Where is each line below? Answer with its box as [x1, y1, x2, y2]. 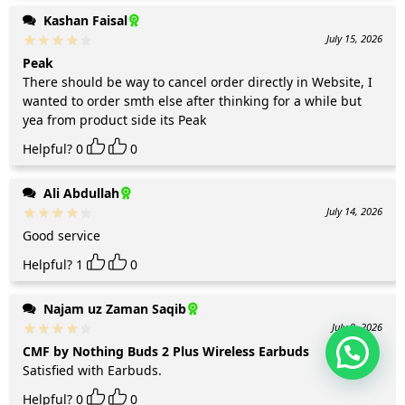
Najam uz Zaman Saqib [40, 299, 186, 317]
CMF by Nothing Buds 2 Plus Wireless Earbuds [23, 342, 309, 360]
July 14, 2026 [326, 203, 382, 218]
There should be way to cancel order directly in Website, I [23, 72, 372, 90]
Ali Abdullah [40, 184, 119, 202]
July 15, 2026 [326, 31, 382, 45]
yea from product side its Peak [23, 110, 206, 128]
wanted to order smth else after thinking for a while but [23, 91, 362, 109]
